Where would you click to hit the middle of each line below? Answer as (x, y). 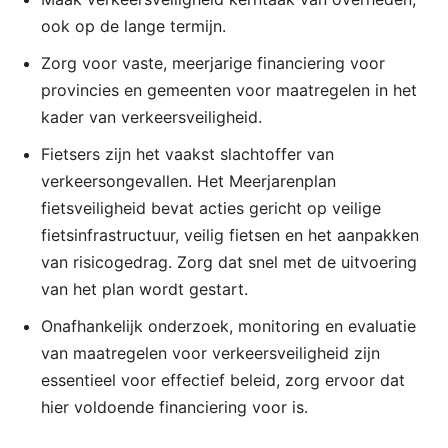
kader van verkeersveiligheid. (151, 116)
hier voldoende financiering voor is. (174, 406)
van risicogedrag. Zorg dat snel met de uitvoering (229, 261)
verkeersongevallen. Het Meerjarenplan (188, 180)
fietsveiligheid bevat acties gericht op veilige (211, 207)
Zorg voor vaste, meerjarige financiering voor (213, 62)
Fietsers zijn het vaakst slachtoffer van (187, 153)
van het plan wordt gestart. (144, 288)
